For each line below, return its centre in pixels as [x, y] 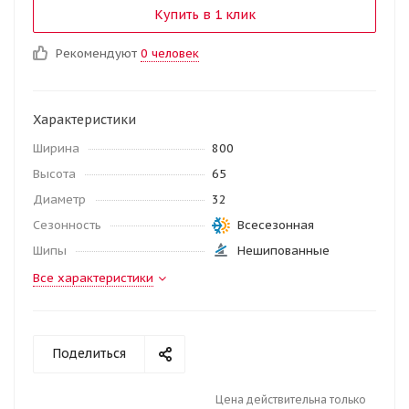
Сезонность [67, 225]
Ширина [56, 148]
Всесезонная [276, 225]
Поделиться [89, 353]
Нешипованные [283, 251]
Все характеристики [93, 278]
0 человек [170, 53]
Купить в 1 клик [204, 15]
